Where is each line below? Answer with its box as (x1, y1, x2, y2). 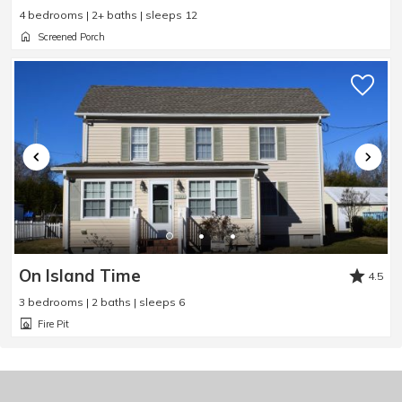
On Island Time (19, 266, 141, 287)
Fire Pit (38, 318, 69, 331)
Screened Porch (38, 31, 105, 44)
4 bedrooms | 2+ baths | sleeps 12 (19, 8, 197, 22)
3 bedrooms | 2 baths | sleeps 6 (19, 295, 185, 310)
